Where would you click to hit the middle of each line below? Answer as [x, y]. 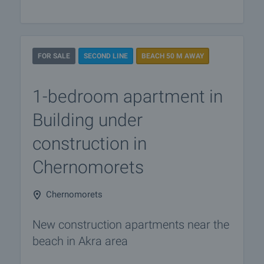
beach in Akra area [80, 241]
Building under [88, 120]
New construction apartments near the [131, 225]
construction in [90, 143]
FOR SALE [54, 56]
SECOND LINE [106, 56]
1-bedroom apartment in [128, 96]
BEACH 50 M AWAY [173, 56]
